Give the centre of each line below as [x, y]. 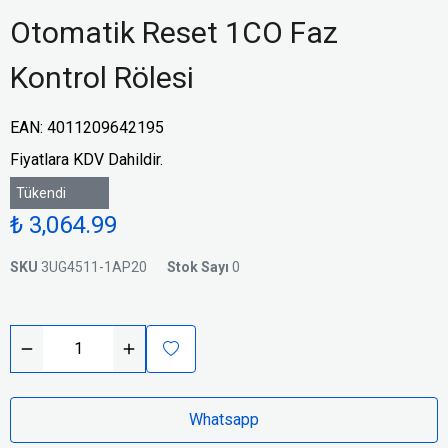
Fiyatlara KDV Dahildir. [86, 159]
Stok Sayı [198, 267]
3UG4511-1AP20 [94, 267]
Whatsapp [224, 419]
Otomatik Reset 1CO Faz [174, 32]
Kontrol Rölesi [102, 77]
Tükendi [41, 193]
